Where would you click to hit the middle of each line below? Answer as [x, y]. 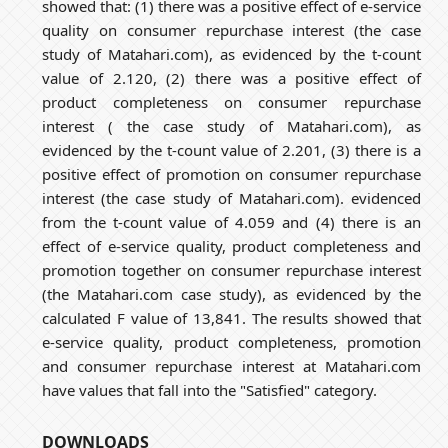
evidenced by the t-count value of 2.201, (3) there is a [231, 150]
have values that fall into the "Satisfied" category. [210, 390]
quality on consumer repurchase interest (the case [231, 30]
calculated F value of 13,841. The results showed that [231, 318]
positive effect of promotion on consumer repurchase [231, 174]
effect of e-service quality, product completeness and [231, 246]
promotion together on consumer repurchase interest [231, 270]
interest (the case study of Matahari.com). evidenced [231, 198]
